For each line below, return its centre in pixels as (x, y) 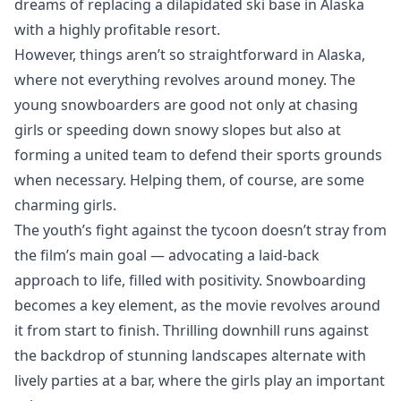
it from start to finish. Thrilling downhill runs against (192, 330)
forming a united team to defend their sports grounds (198, 154)
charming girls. (65, 205)
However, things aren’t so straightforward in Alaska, (190, 54)
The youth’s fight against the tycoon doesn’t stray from (200, 230)
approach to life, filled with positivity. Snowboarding (190, 280)
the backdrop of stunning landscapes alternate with (190, 355)
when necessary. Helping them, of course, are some (189, 179)
